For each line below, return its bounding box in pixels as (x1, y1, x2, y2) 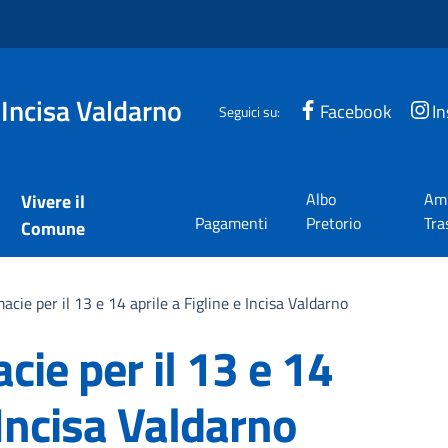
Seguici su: (219, 100, 281, 122)
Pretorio (305, 211, 361, 235)
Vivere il (21, 188, 85, 215)
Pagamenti (194, 211, 268, 235)
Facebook (320, 97, 393, 125)
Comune (21, 215, 85, 242)
